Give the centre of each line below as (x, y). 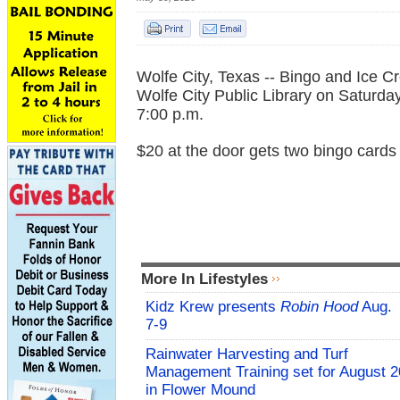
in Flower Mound (200, 390)
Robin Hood (319, 307)
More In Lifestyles (204, 279)
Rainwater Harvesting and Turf (247, 354)
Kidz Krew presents (213, 307)
